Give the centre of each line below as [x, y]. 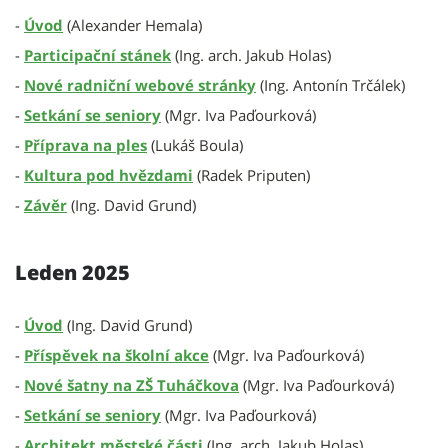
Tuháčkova [196, 385]
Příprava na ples [85, 145]
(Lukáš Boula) [195, 145]
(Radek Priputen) [251, 175]
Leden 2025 [72, 272]
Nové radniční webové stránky [140, 85]
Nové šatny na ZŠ [88, 385]
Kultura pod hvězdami [108, 175]
